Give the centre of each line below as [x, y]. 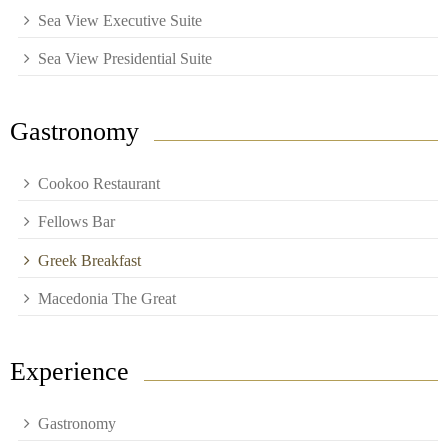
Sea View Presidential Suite [125, 59]
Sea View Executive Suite [120, 20]
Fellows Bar [76, 222]
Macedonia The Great [107, 299]
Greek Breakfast [89, 260]
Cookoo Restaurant [99, 183]
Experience [69, 371]
